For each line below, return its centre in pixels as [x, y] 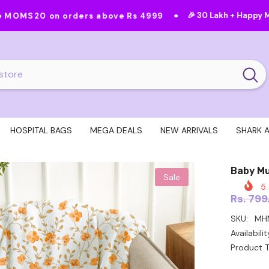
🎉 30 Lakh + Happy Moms [172, 15]
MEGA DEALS [116, 130]
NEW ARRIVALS [189, 130]
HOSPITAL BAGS [41, 130]
